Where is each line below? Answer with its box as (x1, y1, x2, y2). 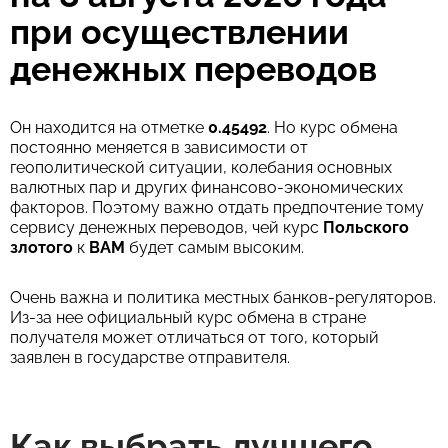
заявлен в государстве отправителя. (10, 348, 290, 367)
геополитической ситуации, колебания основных (10, 158, 392, 177)
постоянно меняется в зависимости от (10, 138, 308, 157)
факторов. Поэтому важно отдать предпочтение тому (10, 198, 424, 217)
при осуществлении (10, 12, 349, 52)
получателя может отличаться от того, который (10, 328, 379, 347)
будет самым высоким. (125, 238, 304, 257)
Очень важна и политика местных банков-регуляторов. (10, 288, 436, 307)
